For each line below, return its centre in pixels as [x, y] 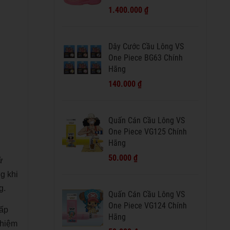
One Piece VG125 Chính [147, 131]
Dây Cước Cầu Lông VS [146, 46]
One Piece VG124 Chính [147, 205]
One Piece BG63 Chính [145, 57]
